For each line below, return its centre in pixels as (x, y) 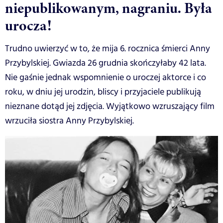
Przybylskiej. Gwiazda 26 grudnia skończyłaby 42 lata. (106, 63)
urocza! (28, 25)
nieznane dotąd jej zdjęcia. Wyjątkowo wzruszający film (110, 106)
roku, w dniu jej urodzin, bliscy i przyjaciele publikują (103, 92)
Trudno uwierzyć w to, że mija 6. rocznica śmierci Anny (108, 49)
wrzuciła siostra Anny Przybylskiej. (69, 121)
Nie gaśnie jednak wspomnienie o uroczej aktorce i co (106, 77)
